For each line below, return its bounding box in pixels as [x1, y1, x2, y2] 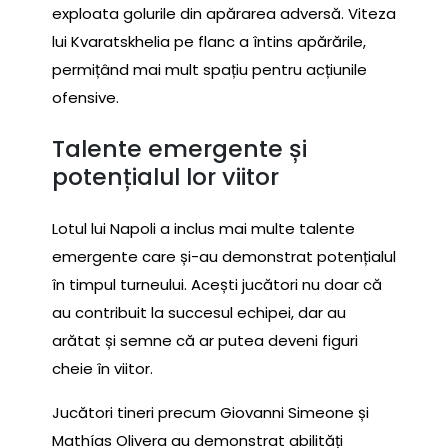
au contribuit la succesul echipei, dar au [52, 301, 346, 323]
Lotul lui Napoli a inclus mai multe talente [52, 217, 355, 239]
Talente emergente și [52, 132, 307, 166]
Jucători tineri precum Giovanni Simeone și [52, 401, 369, 423]
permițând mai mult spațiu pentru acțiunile [52, 58, 367, 80]
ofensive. [52, 86, 119, 108]
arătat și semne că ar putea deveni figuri [52, 329, 358, 351]
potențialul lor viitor [52, 160, 279, 194]
